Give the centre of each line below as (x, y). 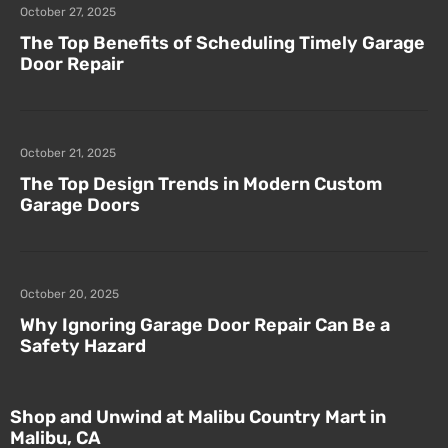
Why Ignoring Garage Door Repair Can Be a (205, 325)
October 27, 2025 (68, 12)
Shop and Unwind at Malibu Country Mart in (198, 417)
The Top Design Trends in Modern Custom (201, 184)
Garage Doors (80, 205)
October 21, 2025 (68, 153)
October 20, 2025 (69, 294)
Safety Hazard (83, 346)
